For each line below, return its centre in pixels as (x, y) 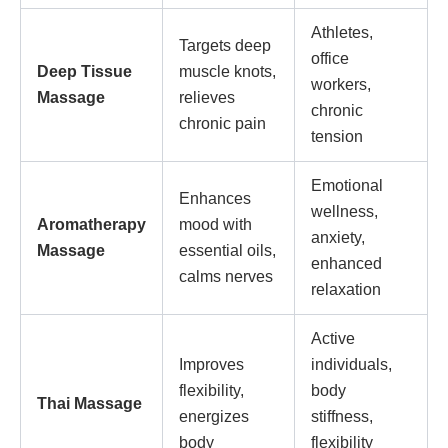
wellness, (344, 211)
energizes (214, 416)
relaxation (346, 289)
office (330, 58)
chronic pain (222, 123)
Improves (211, 364)
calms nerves (226, 276)
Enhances (215, 198)
